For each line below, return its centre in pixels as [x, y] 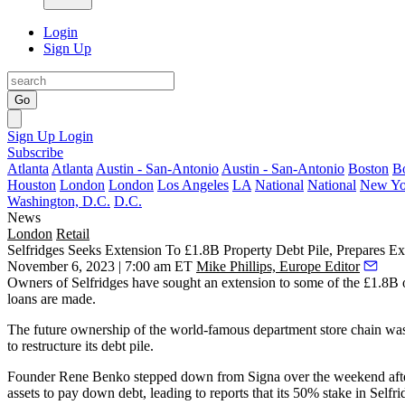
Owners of [39, 283]
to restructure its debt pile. [80, 346]
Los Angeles [193, 185]
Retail [73, 234]
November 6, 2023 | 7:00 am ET [100, 266]
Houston [32, 185]
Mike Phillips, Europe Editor [278, 266]
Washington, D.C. [59, 201]
